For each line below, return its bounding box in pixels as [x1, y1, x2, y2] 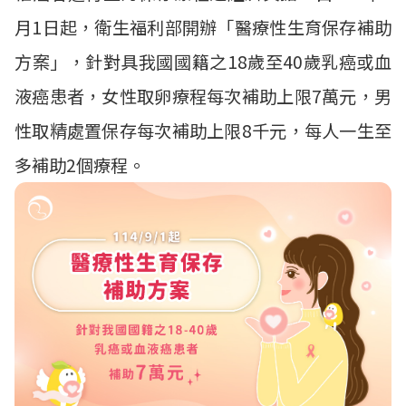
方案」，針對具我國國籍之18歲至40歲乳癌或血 [14, 49, 391, 74]
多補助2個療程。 [14, 152, 145, 178]
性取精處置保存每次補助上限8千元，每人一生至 [14, 118, 391, 143]
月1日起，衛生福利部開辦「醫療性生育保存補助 [14, 14, 391, 40]
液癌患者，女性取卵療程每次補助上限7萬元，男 [14, 83, 391, 109]
